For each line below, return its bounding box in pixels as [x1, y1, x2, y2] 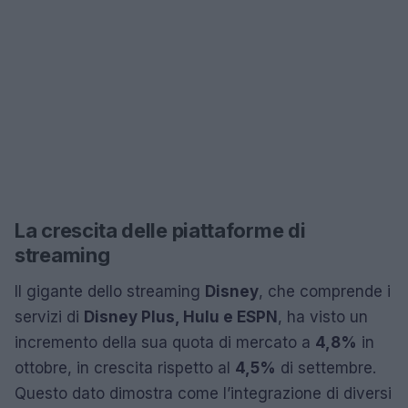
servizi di [15, 307, 84, 326]
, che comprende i [259, 281, 391, 301]
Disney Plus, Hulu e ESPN [84, 307, 278, 326]
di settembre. [276, 358, 376, 377]
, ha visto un [278, 307, 368, 326]
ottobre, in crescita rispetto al [15, 358, 235, 377]
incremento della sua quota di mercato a [15, 332, 315, 352]
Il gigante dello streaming [15, 281, 205, 301]
